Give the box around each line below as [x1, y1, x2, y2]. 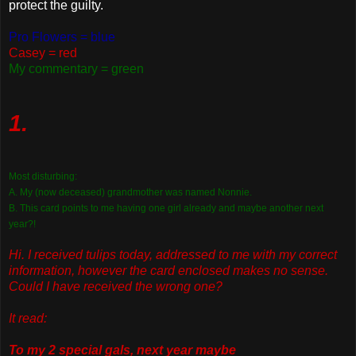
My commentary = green [9, 61, 144, 75]
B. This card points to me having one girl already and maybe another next [9, 202, 323, 214]
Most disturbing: [9, 170, 77, 182]
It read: [9, 311, 47, 325]
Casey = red [9, 45, 77, 60]
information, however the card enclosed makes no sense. [9, 263, 328, 277]
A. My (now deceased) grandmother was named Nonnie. [9, 186, 252, 198]
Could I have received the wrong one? [9, 279, 222, 293]
